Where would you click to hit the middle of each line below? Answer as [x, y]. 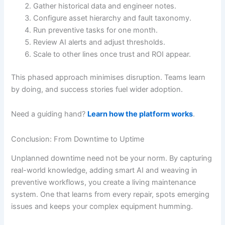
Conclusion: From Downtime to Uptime [78, 139]
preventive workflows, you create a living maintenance [104, 183]
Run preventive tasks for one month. [96, 30]
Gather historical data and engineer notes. [105, 6]
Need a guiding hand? [49, 114]
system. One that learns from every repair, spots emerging [110, 195]
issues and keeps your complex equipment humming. [102, 207]
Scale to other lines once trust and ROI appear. [112, 54]
